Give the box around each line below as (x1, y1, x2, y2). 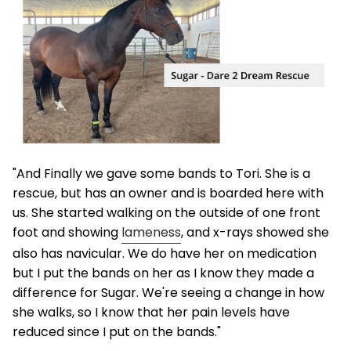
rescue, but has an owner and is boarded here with (13, 183, 324, 202)
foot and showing (13, 223, 121, 241)
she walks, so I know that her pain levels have (13, 302, 290, 321)
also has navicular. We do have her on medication (13, 244, 317, 262)
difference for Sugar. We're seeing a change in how (13, 283, 324, 302)
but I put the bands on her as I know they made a (13, 263, 314, 282)
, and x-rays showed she (181, 223, 329, 241)
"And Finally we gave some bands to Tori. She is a (13, 164, 310, 183)
